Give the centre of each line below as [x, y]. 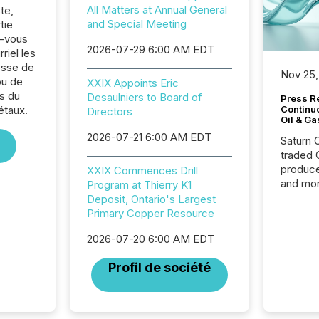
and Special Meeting [136, 24]
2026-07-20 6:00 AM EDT [150, 239]
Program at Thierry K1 [139, 185]
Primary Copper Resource [150, 213]
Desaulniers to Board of [144, 97]
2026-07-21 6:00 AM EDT [149, 137]
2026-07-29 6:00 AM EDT [150, 49]
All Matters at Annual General [157, 10]
